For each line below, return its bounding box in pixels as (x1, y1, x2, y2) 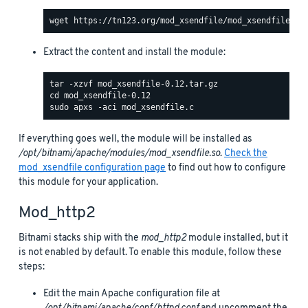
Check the (224, 146, 267, 160)
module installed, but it (186, 231, 288, 245)
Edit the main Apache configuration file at (43, 287, 220, 300)
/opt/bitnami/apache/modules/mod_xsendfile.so (19, 146, 220, 160)
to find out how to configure (166, 161, 286, 175)
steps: (19, 260, 45, 274)
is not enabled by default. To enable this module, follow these (19, 245, 282, 259)
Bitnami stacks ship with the (19, 231, 141, 245)
